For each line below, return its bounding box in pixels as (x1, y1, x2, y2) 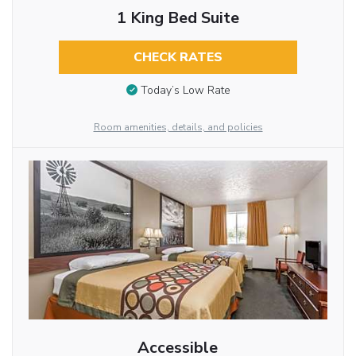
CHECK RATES (133, 48, 222, 67)
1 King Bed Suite (116, 7, 239, 29)
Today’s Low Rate (140, 83, 230, 99)
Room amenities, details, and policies (93, 121, 263, 134)
